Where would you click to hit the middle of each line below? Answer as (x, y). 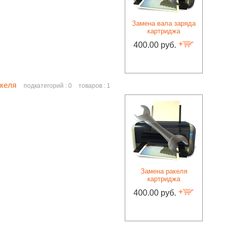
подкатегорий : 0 (49, 86)
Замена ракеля (164, 171)
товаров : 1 (94, 86)
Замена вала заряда (164, 23)
